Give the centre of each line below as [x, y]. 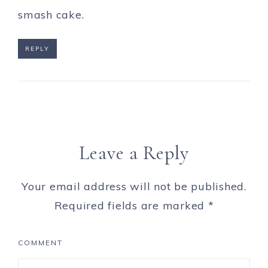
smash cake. [51, 14]
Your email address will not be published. [134, 186]
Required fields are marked [131, 205]
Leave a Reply [134, 153]
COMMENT [40, 242]
